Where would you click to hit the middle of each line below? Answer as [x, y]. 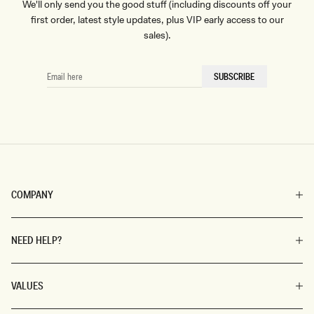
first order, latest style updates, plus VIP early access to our [157, 20]
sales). [157, 35]
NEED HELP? [36, 240]
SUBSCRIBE [234, 76]
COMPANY [32, 194]
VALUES [27, 286]
